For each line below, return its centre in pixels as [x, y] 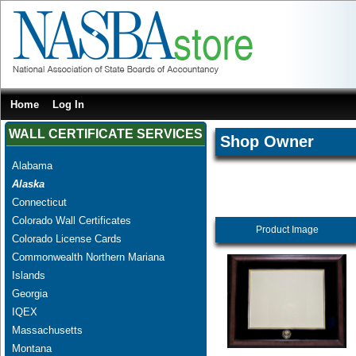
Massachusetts [47, 330]
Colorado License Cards [66, 238]
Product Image [287, 230]
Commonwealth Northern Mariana [88, 257]
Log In [69, 104]
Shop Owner [267, 141]
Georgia [29, 293]
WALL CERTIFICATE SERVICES [106, 133]
